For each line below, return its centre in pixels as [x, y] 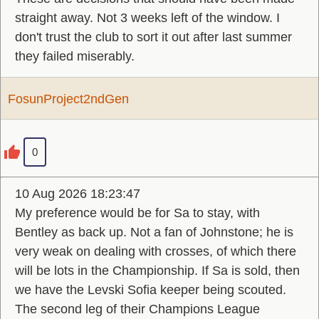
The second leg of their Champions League [137, 309]
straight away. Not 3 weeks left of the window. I [147, 18]
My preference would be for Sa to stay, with [137, 213]
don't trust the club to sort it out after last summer [153, 37]
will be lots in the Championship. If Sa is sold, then [157, 271]
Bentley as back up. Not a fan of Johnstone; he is [154, 232]
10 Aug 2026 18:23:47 [78, 194]
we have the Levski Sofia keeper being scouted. [151, 290]
